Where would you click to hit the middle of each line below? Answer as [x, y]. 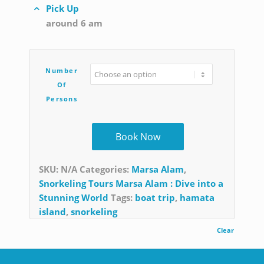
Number [62, 71]
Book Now [138, 137]
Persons [62, 99]
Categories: [105, 169]
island [52, 212]
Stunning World [74, 198]
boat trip [155, 198]
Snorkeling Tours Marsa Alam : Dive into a [131, 184]
